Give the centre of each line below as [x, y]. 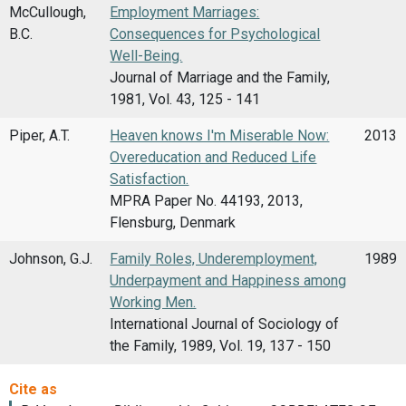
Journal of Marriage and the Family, [220, 77]
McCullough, [48, 12]
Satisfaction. [150, 179]
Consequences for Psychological [215, 34]
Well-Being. [146, 55]
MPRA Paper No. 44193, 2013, [207, 200]
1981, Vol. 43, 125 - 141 [185, 99]
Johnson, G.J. [51, 258]
